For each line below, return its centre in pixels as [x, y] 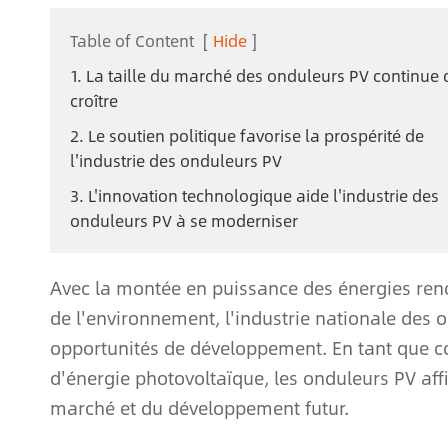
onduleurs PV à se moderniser [184, 220]
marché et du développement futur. [199, 408]
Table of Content [132, 40]
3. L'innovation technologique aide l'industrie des [254, 195]
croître [94, 100]
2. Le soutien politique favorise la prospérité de [247, 135]
